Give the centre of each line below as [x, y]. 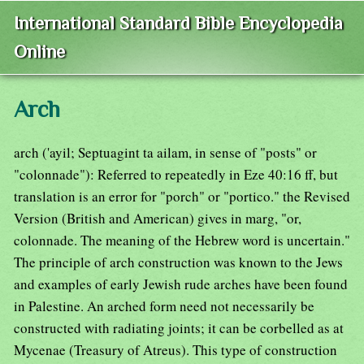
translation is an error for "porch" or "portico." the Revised [182, 197]
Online [39, 52]
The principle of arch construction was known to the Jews [178, 262]
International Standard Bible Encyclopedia [178, 24]
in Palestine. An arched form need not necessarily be [164, 306]
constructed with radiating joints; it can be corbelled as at [179, 328]
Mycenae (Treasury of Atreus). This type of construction [175, 350]
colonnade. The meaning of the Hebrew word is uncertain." [182, 240]
